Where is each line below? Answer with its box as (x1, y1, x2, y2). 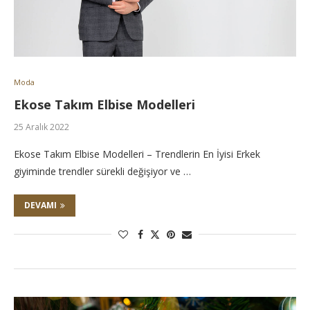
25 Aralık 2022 (14, 121, 69, 133)
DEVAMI (24, 199, 57, 211)
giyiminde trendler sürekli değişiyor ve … (14, 165, 191, 178)
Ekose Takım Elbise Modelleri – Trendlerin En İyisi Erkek (14, 147, 260, 161)
